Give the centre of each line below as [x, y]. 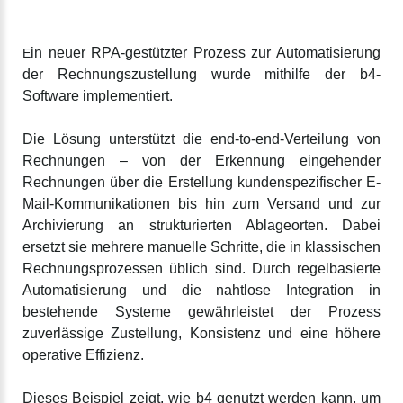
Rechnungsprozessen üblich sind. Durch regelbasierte [201, 269]
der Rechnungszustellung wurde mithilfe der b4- [201, 74]
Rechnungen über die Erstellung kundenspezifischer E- [201, 182]
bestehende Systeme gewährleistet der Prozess [201, 312]
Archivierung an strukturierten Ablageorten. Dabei [201, 225]
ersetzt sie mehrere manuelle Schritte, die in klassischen [201, 247]
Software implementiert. [98, 96]
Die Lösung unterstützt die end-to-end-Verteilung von [201, 139]
